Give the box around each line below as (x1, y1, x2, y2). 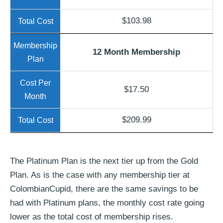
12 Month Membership (93, 47, 180, 57)
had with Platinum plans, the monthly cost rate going (10, 198, 204, 208)
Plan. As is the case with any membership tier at (10, 170, 190, 180)
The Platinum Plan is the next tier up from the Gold (10, 156, 198, 166)
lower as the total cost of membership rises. (10, 212, 173, 222)
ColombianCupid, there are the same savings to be (10, 184, 198, 194)
